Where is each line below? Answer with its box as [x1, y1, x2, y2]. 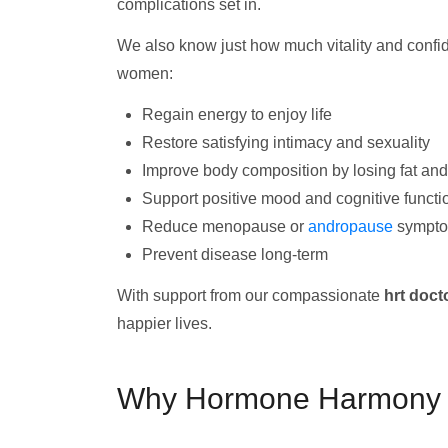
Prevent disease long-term [142, 246, 328, 263]
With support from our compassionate [117, 287, 384, 304]
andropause [308, 218, 393, 235]
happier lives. [117, 315, 212, 332]
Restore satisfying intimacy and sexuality [142, 134, 430, 151]
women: [117, 65, 173, 82]
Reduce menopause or [142, 218, 308, 235]
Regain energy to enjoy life [142, 106, 332, 123]
